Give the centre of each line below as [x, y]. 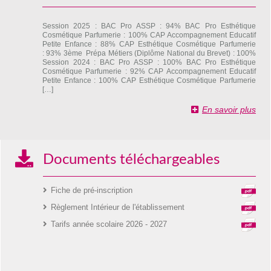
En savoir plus [229, 109]
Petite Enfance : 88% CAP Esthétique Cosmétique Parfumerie [149, 44]
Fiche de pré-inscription [92, 190]
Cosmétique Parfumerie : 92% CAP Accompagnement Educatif [149, 71]
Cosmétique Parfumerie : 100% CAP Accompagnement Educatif [149, 35]
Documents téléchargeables [131, 159]
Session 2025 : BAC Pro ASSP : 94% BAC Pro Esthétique [149, 26]
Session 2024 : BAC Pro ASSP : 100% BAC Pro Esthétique [149, 62]
